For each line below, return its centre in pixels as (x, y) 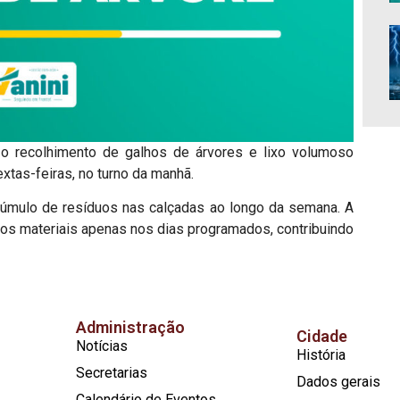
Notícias (102, 346)
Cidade (321, 336)
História (321, 354)
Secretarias (112, 372)
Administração (131, 327)
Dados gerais (338, 381)
